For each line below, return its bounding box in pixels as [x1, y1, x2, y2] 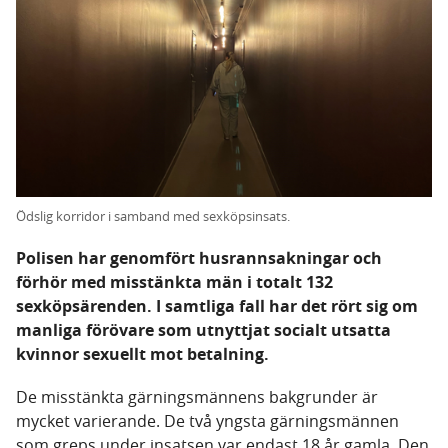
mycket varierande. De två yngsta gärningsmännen [16, 410, 399, 433]
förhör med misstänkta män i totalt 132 [16, 271, 333, 294]
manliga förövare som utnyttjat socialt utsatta [16, 319, 391, 342]
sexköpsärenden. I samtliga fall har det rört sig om [16, 295, 418, 318]
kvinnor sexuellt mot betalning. [16, 343, 269, 366]
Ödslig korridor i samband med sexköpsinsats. [16, 207, 290, 226]
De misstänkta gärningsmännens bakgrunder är [16, 386, 378, 409]
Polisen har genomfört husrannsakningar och [16, 247, 382, 270]
